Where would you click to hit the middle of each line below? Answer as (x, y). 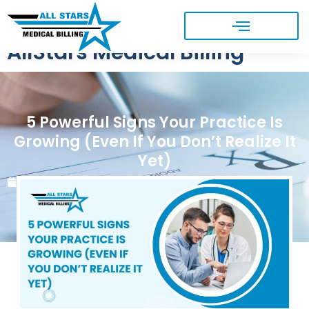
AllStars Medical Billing (126, 52)
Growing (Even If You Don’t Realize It (154, 141)
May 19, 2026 (53, 181)
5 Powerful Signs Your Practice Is (154, 122)
